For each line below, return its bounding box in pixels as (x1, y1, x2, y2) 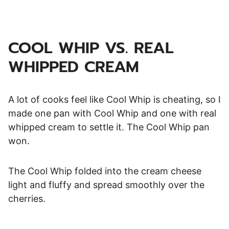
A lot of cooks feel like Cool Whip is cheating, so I (8, 94, 221, 105)
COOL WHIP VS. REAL (8, 36, 174, 60)
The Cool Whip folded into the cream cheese (8, 166, 201, 177)
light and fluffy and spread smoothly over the (8, 179, 204, 191)
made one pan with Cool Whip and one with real (8, 108, 216, 119)
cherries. (8, 193, 45, 204)
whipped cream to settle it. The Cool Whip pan (8, 122, 210, 133)
